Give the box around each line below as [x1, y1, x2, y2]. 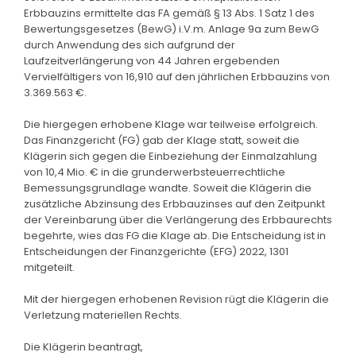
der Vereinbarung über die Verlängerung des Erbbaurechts [24, 211, 332, 227]
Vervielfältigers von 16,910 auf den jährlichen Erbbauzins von [24, 68, 330, 84]
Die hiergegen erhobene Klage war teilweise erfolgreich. [24, 116, 318, 132]
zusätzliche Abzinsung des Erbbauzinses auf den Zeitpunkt [24, 195, 325, 211]
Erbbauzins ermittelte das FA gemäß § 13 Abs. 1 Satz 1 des [24, 5, 315, 21]
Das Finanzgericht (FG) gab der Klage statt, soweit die [24, 132, 300, 148]
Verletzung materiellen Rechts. [24, 307, 182, 323]
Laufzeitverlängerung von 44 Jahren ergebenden [24, 52, 280, 68]
